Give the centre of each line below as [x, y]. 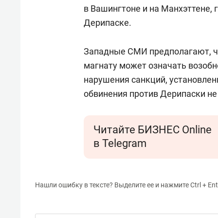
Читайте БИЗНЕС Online [153, 130]
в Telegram [120, 143]
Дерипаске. [108, 23]
